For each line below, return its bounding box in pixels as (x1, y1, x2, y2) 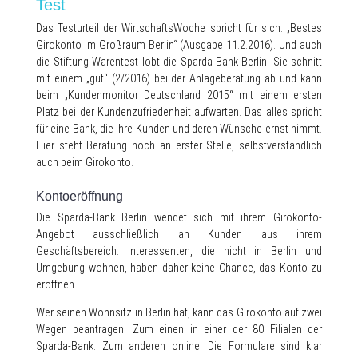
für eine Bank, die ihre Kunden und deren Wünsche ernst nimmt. (36, 122, 322, 135)
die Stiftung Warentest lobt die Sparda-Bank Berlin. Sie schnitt (36, 55, 322, 68)
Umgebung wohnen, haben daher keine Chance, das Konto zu (36, 261, 322, 274)
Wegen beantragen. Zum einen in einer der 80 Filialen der (36, 323, 322, 336)
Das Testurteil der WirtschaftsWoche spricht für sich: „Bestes (36, 22, 322, 34)
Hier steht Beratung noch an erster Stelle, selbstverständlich (36, 139, 322, 152)
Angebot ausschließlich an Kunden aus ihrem (36, 228, 322, 241)
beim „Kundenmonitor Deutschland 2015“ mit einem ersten (36, 89, 322, 101)
